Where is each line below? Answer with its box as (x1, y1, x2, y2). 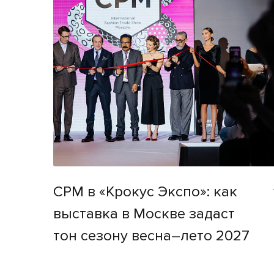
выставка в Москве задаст (53, 204, 235, 223)
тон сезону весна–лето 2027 (53, 226, 250, 245)
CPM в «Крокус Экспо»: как (53, 182, 237, 201)
